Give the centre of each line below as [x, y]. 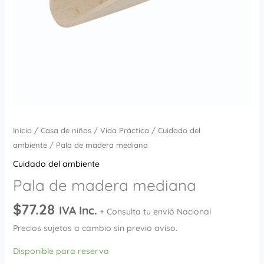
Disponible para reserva [61, 251]
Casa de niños [66, 130]
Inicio [22, 130]
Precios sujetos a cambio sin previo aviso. [95, 228]
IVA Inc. [78, 211]
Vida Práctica [124, 130]
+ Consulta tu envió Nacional [155, 212]
